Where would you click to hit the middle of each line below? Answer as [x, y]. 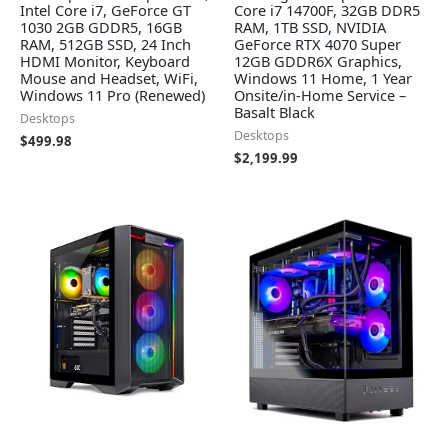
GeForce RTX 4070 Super [317, 43]
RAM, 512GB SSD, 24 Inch [105, 43]
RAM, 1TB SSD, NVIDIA [310, 26]
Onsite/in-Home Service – [320, 94]
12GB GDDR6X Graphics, [318, 60]
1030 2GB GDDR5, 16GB [101, 26]
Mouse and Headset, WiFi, [109, 77]
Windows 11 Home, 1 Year [323, 77]
